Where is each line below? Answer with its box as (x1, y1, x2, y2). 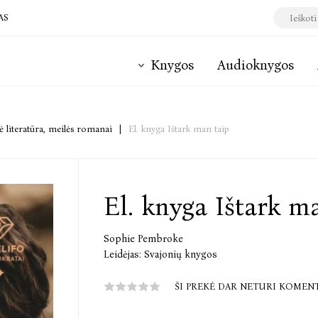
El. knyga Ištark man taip (128, 124, 229, 134)
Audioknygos (217, 57, 294, 74)
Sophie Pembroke (104, 233, 183, 245)
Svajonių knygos (144, 248, 217, 261)
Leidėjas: (104, 248, 141, 261)
